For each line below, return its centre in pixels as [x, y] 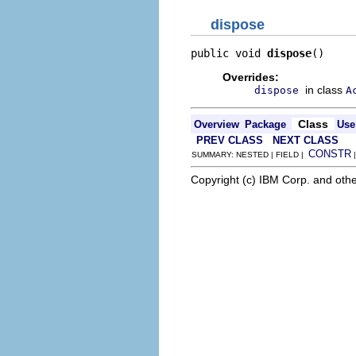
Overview [217, 124]
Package [265, 124]
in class [325, 89]
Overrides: [251, 77]
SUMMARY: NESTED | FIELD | [250, 154]
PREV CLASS [230, 140]
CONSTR [330, 153]
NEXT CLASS [306, 140]
